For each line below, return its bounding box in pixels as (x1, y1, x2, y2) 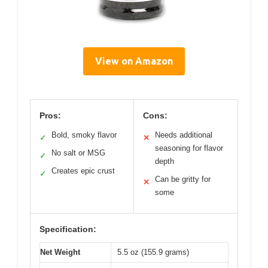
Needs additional (155, 130, 212, 139)
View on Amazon (95, 55, 173, 66)
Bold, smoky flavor (51, 130, 117, 139)
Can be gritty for (155, 174, 211, 184)
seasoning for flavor (155, 143, 223, 153)
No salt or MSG (51, 148, 105, 157)
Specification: (39, 224, 96, 234)
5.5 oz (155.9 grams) (117, 247, 189, 257)
